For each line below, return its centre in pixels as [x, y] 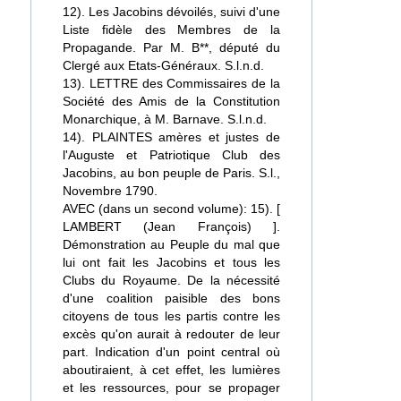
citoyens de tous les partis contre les [171, 316]
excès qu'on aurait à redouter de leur [171, 334]
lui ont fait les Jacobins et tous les [171, 262]
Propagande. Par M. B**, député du [171, 47]
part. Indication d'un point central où [171, 352]
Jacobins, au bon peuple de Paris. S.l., [171, 173]
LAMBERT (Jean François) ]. [171, 226]
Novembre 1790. [110, 191]
